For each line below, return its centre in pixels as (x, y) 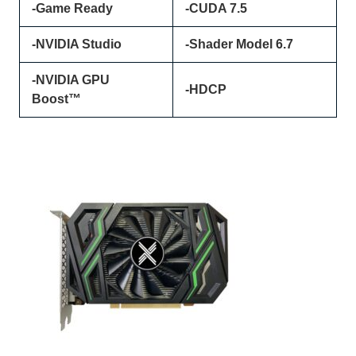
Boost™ (57, 99)
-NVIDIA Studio (77, 44)
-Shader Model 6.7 (240, 44)
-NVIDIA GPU (71, 80)
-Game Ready (73, 9)
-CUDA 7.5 (217, 9)
